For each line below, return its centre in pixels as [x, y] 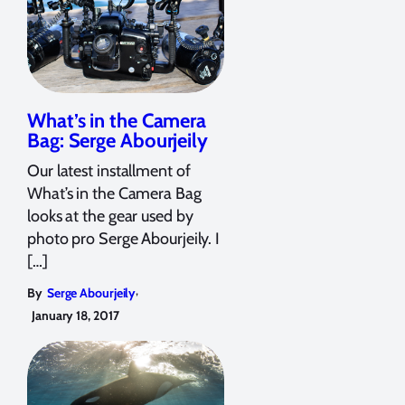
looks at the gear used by [110, 216]
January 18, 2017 [75, 315]
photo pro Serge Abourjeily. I [124, 238]
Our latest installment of [109, 170]
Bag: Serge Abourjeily [118, 140]
